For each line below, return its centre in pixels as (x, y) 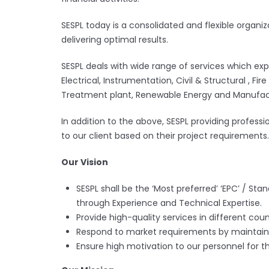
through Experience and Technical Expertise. (169, 203)
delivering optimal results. (115, 40)
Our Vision (85, 162)
